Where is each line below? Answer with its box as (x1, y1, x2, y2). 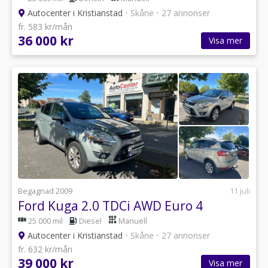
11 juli (230, 185, 250, 196)
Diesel (79, 215, 102, 226)
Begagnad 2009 (18, 185, 72, 196)
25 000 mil (28, 215, 63, 226)
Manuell (118, 215, 147, 226)
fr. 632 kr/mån (18, 243, 72, 255)
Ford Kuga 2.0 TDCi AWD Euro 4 (18, 197, 203, 214)
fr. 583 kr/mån (18, 20, 72, 32)
